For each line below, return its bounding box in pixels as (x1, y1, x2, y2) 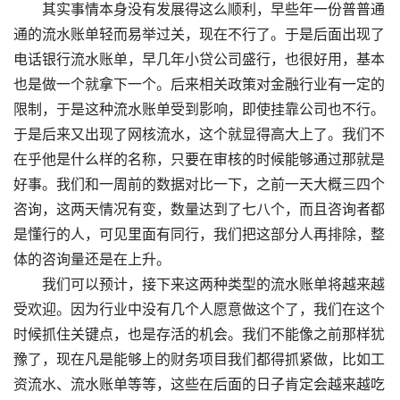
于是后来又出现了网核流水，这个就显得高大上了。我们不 (13, 126, 385, 143)
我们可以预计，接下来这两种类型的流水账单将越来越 (13, 276, 385, 293)
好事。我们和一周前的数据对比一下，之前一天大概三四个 (13, 176, 385, 193)
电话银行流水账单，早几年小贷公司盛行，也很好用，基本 (13, 51, 385, 68)
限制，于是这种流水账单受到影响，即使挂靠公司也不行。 (13, 101, 385, 118)
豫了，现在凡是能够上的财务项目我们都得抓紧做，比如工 (13, 351, 385, 368)
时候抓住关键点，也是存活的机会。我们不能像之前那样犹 (13, 326, 385, 343)
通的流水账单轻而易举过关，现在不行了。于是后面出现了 (13, 26, 385, 43)
